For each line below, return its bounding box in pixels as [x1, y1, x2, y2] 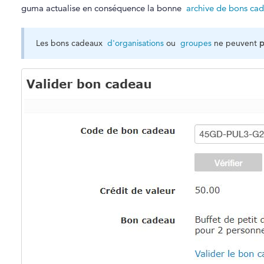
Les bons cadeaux [35, 38, 107, 49]
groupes [180, 38, 212, 49]
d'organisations [107, 38, 164, 49]
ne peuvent [211, 38, 259, 49]
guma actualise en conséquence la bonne [21, 2, 186, 14]
